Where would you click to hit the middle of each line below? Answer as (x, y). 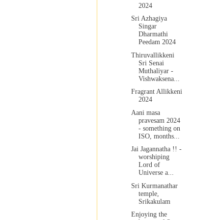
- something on (159, 128)
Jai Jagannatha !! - (156, 149)
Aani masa (145, 112)
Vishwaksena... (159, 79)
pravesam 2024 (159, 120)
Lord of (149, 165)
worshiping (154, 157)
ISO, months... (159, 136)
